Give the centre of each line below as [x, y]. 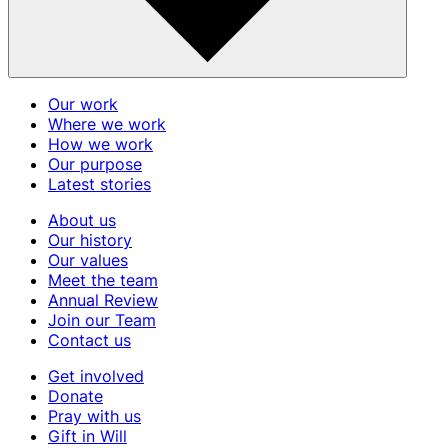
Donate [75, 395]
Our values [88, 259]
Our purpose [95, 163]
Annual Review [103, 299]
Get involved [96, 375]
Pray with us [94, 415]
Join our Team [102, 319]
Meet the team [103, 279]
